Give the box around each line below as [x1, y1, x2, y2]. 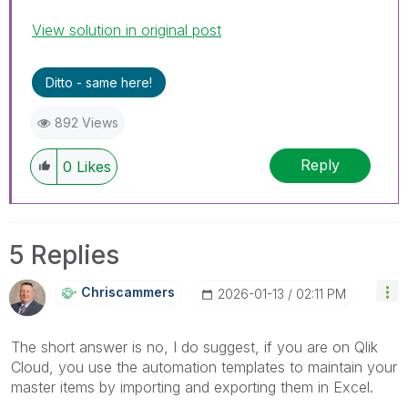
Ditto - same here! [46, 74, 152, 90]
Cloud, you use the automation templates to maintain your [11, 357, 397, 376]
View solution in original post [32, 20, 221, 39]
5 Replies [9, 239, 119, 270]
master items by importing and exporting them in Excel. [11, 377, 373, 396]
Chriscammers [81, 283, 175, 300]
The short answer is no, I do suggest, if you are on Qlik [11, 337, 378, 356]
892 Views [55, 114, 118, 130]
